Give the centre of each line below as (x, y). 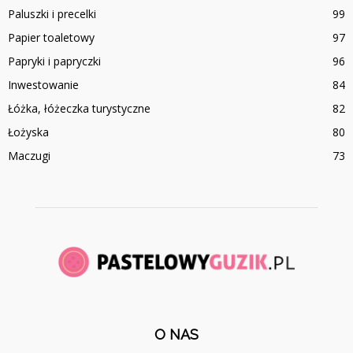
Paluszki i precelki (52, 14)
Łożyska (28, 132)
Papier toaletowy (51, 37)
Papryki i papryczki (54, 61)
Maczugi (29, 156)
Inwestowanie (43, 85)
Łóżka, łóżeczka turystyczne (79, 108)
